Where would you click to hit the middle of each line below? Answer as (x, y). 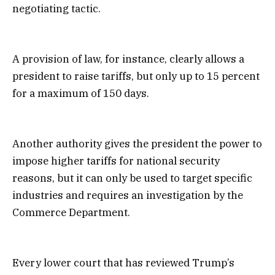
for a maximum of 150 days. (81, 93)
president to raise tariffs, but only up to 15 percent (136, 76)
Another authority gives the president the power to (137, 144)
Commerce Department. (71, 213)
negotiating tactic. (56, 8)
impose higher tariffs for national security (116, 161)
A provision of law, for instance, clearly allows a (128, 59)
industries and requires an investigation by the (128, 196)
